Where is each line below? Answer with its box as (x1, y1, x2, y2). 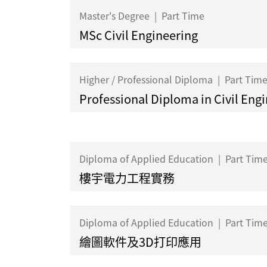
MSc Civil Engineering (79, 26, 198, 44)
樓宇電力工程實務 (79, 169, 175, 187)
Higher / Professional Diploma (79, 72, 215, 87)
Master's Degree (79, 8, 152, 23)
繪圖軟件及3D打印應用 (79, 233, 201, 251)
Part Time (159, 8, 204, 23)
